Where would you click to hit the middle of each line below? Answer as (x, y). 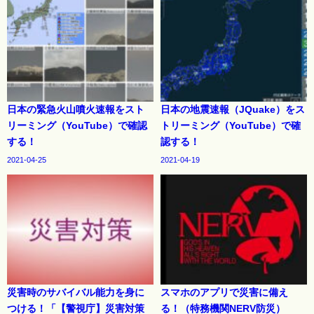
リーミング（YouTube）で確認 (77, 125)
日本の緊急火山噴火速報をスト (76, 109)
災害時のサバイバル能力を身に (76, 292)
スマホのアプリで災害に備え (224, 292)
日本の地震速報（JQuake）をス (233, 109)
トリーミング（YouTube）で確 (231, 125)
